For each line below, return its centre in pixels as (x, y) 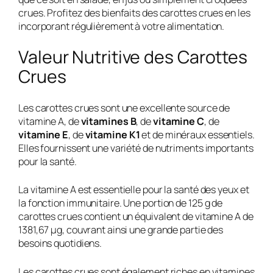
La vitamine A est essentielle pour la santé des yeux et (134, 190)
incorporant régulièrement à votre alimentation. (122, 26)
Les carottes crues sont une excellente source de (124, 108)
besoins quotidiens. (60, 243)
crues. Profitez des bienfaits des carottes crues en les (134, 12)
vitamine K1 (112, 134)
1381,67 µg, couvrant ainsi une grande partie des (121, 230)
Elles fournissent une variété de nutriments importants (136, 148)
